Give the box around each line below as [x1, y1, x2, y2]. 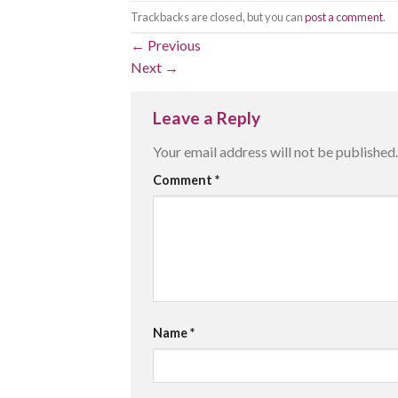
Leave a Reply [153, 107, 264, 129]
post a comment [305, 9, 383, 24]
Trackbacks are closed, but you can [131, 9, 305, 24]
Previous [145, 36, 201, 54]
